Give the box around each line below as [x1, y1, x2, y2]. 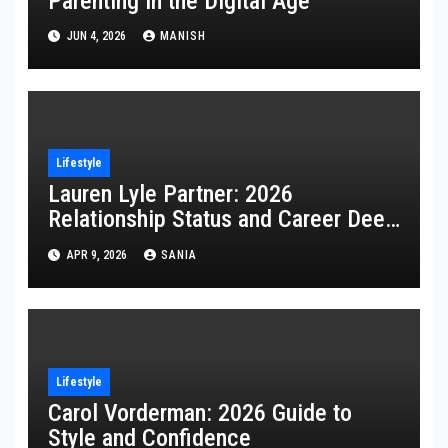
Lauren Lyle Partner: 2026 [47, 180, 293, 209]
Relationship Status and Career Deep [47, 205, 397, 234]
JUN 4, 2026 [63, 29, 129, 44]
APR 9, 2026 [63, 247, 130, 262]
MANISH [159, 29, 206, 44]
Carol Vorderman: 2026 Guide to [47, 398, 352, 427]
